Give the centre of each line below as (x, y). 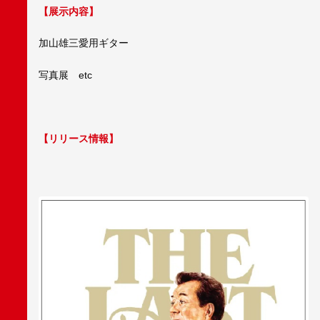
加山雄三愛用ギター (84, 43)
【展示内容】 (69, 11)
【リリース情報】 (79, 138)
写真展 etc (65, 75)
